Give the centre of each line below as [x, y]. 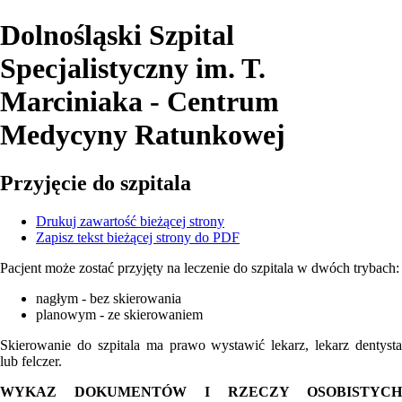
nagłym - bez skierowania [109, 298]
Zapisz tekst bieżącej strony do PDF [138, 237]
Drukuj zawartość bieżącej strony [130, 221]
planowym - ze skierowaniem [119, 314]
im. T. [227, 69]
